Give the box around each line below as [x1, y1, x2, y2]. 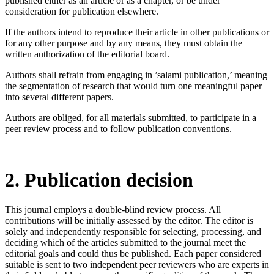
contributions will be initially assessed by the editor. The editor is [5, 215, 253, 226]
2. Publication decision [5, 168, 193, 191]
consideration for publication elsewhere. [5, 6, 158, 17]
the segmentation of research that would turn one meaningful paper [5, 81, 262, 92]
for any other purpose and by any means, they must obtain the [5, 38, 242, 49]
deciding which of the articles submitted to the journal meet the [5, 237, 246, 248]
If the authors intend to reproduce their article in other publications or [5, 27, 269, 38]
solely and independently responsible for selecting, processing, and [5, 226, 261, 237]
